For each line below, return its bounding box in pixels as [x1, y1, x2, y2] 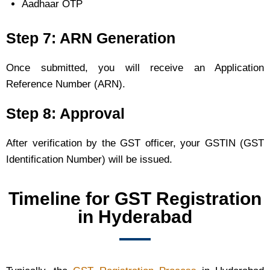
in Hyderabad [78, 207, 192, 227]
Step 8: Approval [6, 105, 125, 122]
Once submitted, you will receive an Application [6, 62, 264, 74]
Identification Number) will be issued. [6, 154, 172, 166]
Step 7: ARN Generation [6, 30, 175, 47]
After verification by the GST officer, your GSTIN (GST [6, 137, 264, 149]
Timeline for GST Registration [8, 189, 262, 209]
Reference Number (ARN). [6, 78, 125, 90]
